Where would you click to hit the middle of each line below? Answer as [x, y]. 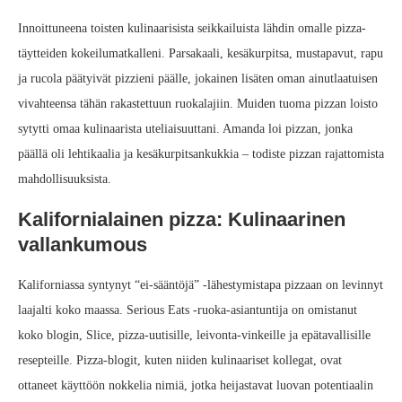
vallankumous [83, 245]
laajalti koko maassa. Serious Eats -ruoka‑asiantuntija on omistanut [188, 310]
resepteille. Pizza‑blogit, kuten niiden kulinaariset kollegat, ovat [180, 361]
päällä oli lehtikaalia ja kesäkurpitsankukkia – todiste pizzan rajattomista [201, 154]
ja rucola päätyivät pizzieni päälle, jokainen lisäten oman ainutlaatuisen [198, 79]
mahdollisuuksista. [65, 179]
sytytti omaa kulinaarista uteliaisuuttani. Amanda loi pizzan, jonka [185, 129]
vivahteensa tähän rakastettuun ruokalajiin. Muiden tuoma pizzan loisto [198, 104]
